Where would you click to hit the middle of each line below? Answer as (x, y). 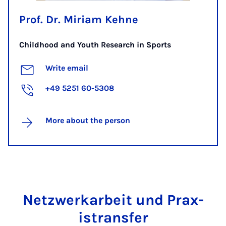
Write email (67, 68)
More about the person (88, 121)
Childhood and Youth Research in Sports (95, 45)
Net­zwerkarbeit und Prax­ (113, 200)
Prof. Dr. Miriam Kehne (79, 20)
